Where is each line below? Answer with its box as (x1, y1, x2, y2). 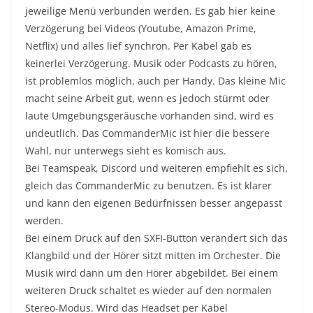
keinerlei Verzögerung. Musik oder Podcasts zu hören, (25, 57, 277, 71)
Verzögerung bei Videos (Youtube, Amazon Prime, (25, 22, 256, 36)
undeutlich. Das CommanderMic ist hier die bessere (25, 126, 270, 140)
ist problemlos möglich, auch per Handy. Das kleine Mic (25, 74, 286, 88)
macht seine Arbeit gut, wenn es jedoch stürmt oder (25, 92, 270, 105)
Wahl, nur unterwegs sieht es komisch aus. (25, 144, 226, 158)
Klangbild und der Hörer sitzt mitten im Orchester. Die (25, 249, 281, 263)
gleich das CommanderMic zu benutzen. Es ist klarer (25, 179, 272, 193)
